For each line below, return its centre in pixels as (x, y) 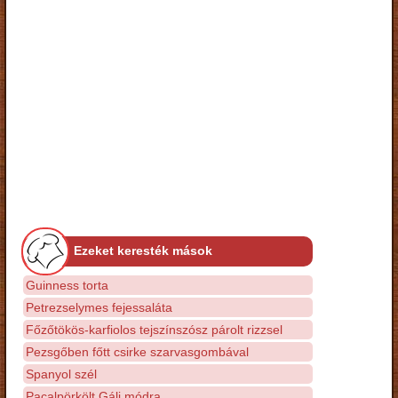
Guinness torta (67, 285)
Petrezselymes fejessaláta (99, 307)
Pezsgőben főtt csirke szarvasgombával (137, 351)
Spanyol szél (61, 374)
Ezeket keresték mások (143, 250)
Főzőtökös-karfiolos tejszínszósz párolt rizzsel (154, 329)
